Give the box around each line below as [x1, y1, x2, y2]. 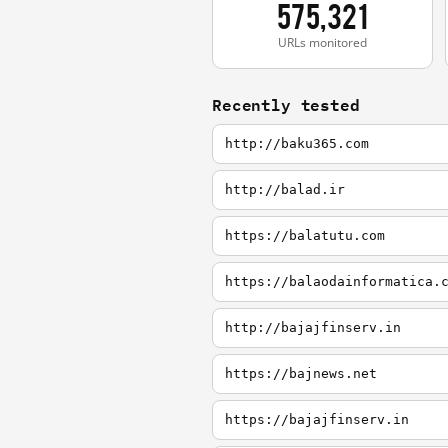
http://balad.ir [225, 182, 345, 198]
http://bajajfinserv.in [225, 320, 401, 336]
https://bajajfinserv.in [225, 412, 409, 428]
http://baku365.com [225, 136, 369, 152]
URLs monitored [278, 34, 367, 52]
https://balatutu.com [225, 228, 385, 244]
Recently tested [212, 91, 360, 119]
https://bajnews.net [225, 366, 377, 382]
